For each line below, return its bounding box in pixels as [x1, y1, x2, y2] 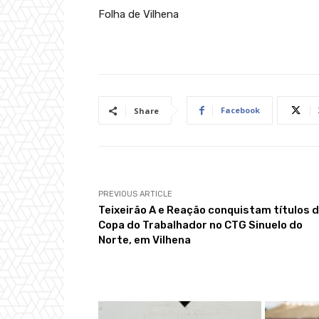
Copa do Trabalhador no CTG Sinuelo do [98, 219, 303, 232]
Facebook [221, 105, 260, 116]
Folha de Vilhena [98, 8, 179, 21]
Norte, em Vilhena [98, 234, 191, 247]
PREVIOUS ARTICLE [98, 189, 172, 199]
